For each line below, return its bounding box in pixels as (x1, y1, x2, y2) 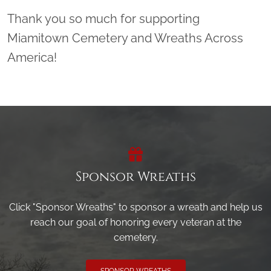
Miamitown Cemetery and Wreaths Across (7, 31, 243, 46)
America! (7, 50, 57, 65)
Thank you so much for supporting (7, 11, 200, 27)
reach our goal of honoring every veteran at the (30, 217, 241, 229)
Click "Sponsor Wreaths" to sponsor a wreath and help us (8, 201, 263, 214)
